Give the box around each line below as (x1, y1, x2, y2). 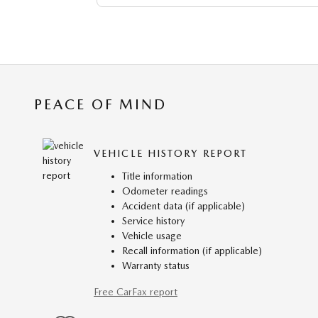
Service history (122, 214, 185, 226)
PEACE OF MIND (34, 95, 167, 113)
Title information (122, 170, 192, 182)
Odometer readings (122, 185, 208, 197)
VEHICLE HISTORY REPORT (94, 148, 248, 160)
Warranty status (122, 259, 190, 271)
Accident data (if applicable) (122, 199, 245, 212)
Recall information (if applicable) (122, 244, 262, 256)
